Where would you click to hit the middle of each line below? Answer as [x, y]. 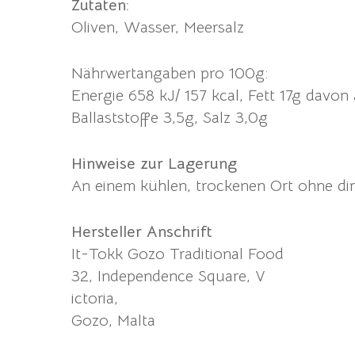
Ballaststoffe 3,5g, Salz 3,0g [170, 117]
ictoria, [95, 298]
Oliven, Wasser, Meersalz [158, 27]
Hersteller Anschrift [142, 231]
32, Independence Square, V [168, 276]
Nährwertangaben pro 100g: [170, 73]
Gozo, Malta [113, 320]
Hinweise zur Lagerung [154, 163]
